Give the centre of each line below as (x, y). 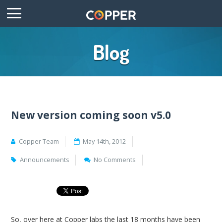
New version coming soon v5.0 (91, 115)
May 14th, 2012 (105, 141)
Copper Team (39, 141)
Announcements (44, 160)
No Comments (115, 160)
